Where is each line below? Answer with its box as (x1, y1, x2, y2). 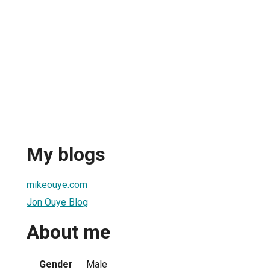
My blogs (27, 143, 105, 166)
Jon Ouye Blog (27, 196, 88, 208)
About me (27, 221, 110, 244)
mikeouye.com (27, 178, 87, 190)
